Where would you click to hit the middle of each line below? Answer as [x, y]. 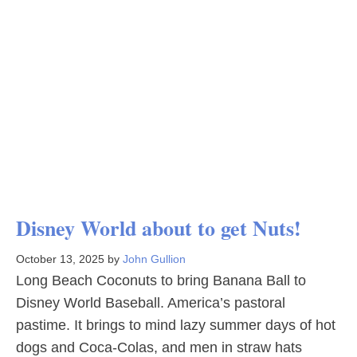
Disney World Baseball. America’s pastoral [151, 303]
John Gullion [154, 259]
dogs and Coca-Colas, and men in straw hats [159, 347]
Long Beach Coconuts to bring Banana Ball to [161, 280]
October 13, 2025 [60, 259]
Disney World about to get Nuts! [159, 228]
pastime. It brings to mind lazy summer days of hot [176, 325]
